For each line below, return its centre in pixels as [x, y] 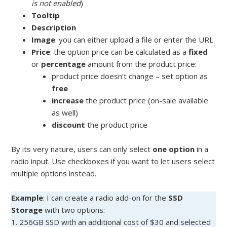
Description [54, 27]
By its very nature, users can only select [82, 149]
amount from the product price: [142, 64]
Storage [28, 210]
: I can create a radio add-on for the [106, 197]
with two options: [75, 210]
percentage [65, 64]
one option [174, 149]
